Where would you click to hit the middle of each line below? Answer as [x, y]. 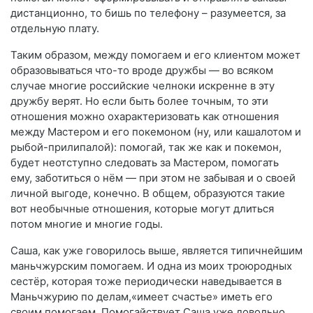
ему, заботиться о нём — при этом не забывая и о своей [153, 177]
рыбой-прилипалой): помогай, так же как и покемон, [146, 147]
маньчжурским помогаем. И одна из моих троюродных [151, 265]
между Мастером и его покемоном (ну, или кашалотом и [156, 131]
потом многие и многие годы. [87, 224]
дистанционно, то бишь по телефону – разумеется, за [148, 13]
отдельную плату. [55, 28]
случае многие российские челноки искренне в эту [143, 85]
